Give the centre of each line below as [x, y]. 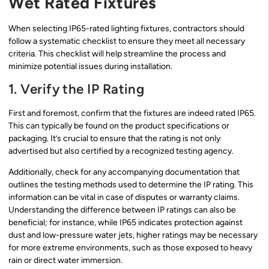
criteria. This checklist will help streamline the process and [117, 54]
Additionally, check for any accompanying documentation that [124, 172]
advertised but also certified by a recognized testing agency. [121, 151]
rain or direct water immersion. [65, 261]
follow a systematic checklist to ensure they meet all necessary [127, 41]
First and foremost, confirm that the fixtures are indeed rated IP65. [132, 113]
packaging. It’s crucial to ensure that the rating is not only [114, 138]
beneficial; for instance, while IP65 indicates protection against [125, 223]
